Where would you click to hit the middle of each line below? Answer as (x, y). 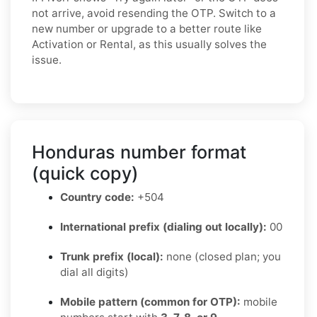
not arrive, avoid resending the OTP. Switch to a (154, 13)
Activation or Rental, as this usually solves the (149, 44)
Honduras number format (139, 152)
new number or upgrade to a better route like (147, 28)
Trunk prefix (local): (112, 256)
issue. (47, 59)
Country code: (97, 197)
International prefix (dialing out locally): (163, 226)
